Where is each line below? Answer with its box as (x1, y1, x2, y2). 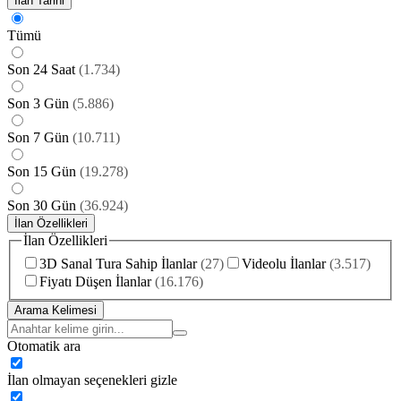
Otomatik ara (7, 337, 81, 354)
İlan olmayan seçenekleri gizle (7, 371, 177, 388)
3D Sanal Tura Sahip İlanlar (39, 255, 197, 271)
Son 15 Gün (7, 164, 76, 180)
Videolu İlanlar (242, 255, 326, 271)
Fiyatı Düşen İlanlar (39, 273, 151, 289)
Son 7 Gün (7, 130, 69, 146)
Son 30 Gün (7, 198, 76, 214)
